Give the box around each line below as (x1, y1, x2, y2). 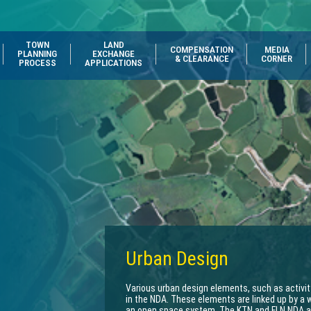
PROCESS (18, 58, 56, 68)
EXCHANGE (92, 49, 135, 59)
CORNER (261, 53, 292, 64)
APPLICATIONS (85, 58, 142, 68)
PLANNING (17, 49, 57, 59)
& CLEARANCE (174, 53, 229, 64)
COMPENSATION (170, 44, 233, 55)
